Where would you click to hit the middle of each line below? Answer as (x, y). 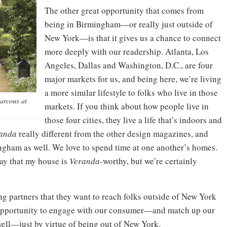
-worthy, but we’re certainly (148, 161)
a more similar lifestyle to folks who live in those (131, 92)
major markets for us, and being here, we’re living (133, 79)
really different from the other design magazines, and (112, 134)
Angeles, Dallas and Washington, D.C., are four (129, 65)
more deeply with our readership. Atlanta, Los (127, 51)
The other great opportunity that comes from (124, 10)
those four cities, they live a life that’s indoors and (133, 120)
